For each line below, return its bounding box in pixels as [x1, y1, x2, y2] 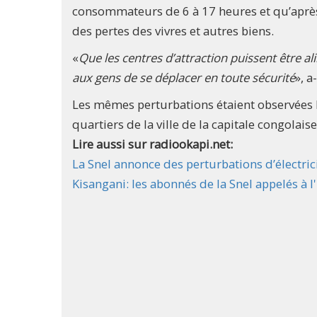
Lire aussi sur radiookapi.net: [72, 136, 236, 153]
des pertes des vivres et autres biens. [72, 23, 274, 40]
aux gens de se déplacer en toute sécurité [72, 69, 295, 86]
